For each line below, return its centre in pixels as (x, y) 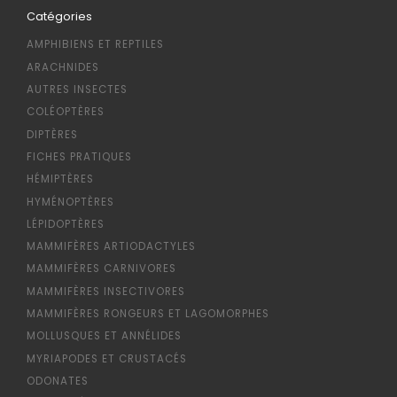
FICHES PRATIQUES (79, 156)
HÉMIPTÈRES (60, 179)
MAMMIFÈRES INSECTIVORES (105, 291)
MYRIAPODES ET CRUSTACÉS (106, 358)
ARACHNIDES (62, 67)
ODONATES (57, 381)
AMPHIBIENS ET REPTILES (95, 45)
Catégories (59, 16)
